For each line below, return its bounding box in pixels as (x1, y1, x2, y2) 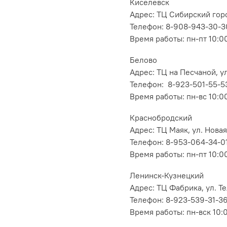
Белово (130, 55, 157, 65)
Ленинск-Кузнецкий (130, 170, 204, 181)
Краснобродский (130, 112, 192, 123)
